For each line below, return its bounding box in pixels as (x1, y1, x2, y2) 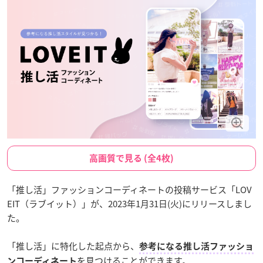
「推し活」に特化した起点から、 (7, 240, 139, 253)
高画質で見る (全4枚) (89, 154, 174, 163)
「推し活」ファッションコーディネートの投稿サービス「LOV (7, 183, 252, 197)
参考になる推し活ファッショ (139, 242, 254, 251)
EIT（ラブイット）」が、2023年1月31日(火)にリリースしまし (7, 197, 252, 211)
